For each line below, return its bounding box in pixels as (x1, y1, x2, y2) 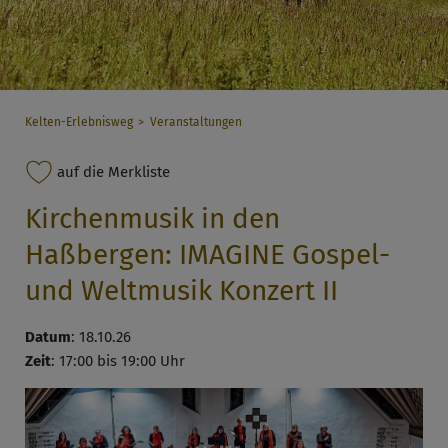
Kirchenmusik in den (25, 201, 280, 235)
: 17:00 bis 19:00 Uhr (51, 351, 185, 370)
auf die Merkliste (53, 162, 170, 181)
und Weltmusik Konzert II (25, 273, 338, 307)
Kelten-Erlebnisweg (24, 115, 133, 129)
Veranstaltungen (149, 115, 242, 129)
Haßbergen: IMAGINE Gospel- (25, 237, 390, 271)
